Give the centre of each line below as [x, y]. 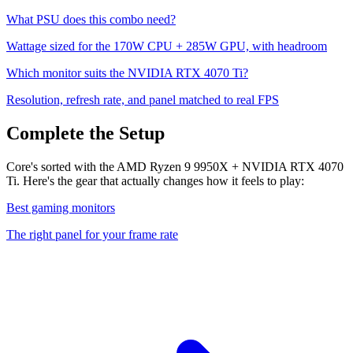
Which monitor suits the [67, 73]
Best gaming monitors [61, 208]
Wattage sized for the [60, 46]
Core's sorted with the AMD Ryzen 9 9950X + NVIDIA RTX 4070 [175, 167]
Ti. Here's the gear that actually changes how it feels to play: [155, 181]
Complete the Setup [85, 134]
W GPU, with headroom [266, 46]
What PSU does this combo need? [91, 20]
